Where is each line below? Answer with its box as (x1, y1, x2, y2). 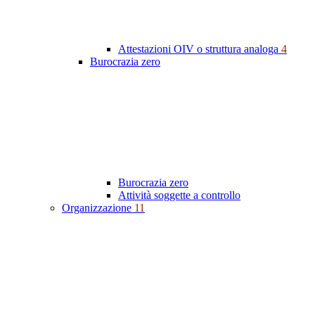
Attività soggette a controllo (118, 189, 240, 202)
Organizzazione (62, 202, 134, 214)
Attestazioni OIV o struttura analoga (118, 43, 281, 56)
